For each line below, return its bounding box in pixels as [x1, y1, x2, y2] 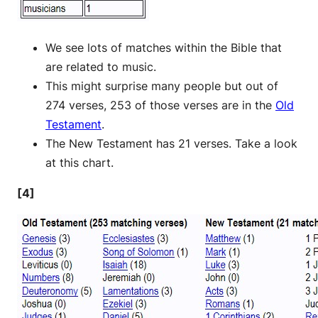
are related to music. [45, 59, 156, 74]
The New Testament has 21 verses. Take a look [45, 136, 297, 150]
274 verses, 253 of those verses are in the [45, 97, 275, 112]
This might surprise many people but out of [45, 78, 278, 93]
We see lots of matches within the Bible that [45, 40, 282, 55]
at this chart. [45, 155, 114, 170]
